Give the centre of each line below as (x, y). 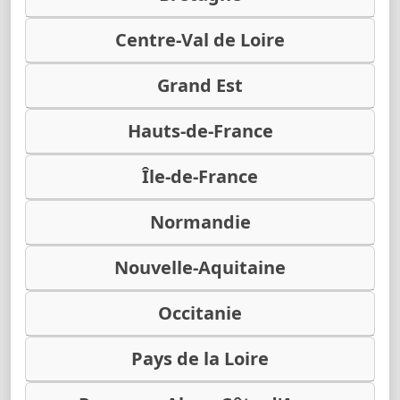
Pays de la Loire (200, 358)
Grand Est (200, 85)
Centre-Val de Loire (200, 39)
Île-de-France (200, 176)
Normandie (200, 221)
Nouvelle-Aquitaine (200, 267)
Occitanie (200, 312)
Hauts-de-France (200, 130)
